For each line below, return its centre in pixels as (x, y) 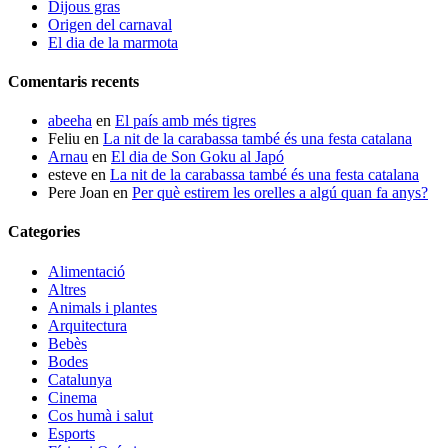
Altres (67, 289)
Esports (71, 433)
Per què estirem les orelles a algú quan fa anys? (280, 193)
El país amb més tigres (185, 121)
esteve (67, 175)
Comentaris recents (73, 81)
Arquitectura (87, 325)
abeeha (70, 121)
